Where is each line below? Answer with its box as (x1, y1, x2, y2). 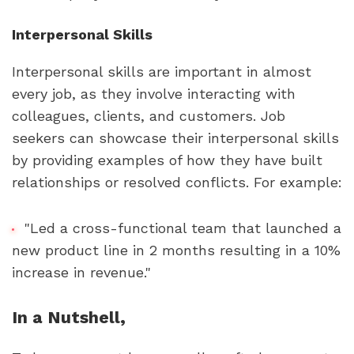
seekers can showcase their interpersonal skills (12, 129, 339, 146)
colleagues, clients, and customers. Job (12, 107, 285, 124)
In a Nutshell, (12, 307, 126, 327)
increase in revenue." (12, 264, 151, 281)
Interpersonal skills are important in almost (12, 62, 311, 80)
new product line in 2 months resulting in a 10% (12, 242, 341, 259)
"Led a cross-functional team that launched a (24, 220, 341, 237)
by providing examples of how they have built (12, 151, 322, 168)
